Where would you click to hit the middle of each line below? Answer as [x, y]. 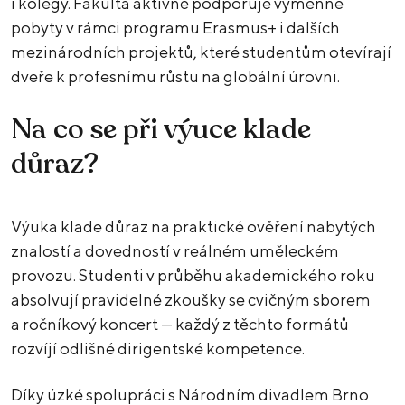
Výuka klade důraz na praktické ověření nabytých [193, 227]
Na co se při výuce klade [161, 130]
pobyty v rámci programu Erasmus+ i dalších [175, 28]
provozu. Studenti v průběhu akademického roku [193, 276]
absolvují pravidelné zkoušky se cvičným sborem [191, 300]
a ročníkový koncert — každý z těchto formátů [180, 325]
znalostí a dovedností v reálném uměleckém [175, 251]
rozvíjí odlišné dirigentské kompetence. [159, 349]
